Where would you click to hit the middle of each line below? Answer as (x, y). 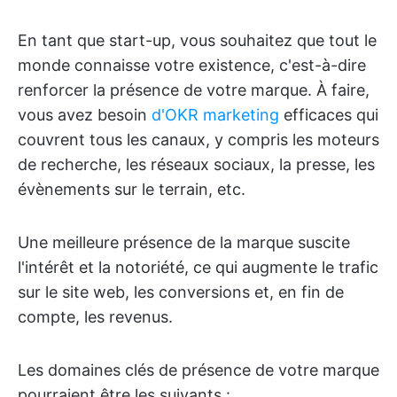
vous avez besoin (85, 115)
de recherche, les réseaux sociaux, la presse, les (196, 164)
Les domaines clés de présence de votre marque (198, 370)
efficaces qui (329, 115)
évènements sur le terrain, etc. (132, 189)
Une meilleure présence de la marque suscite (184, 242)
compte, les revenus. (95, 317)
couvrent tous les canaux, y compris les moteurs (198, 140)
